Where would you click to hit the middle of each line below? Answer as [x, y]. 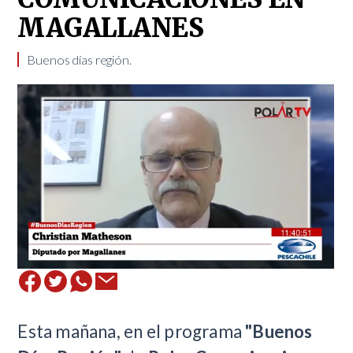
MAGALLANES [111, 28]
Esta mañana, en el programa [132, 331]
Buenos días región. [79, 60]
